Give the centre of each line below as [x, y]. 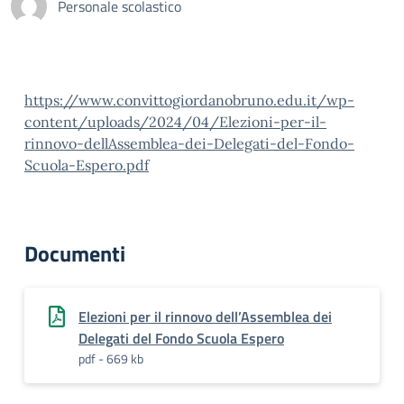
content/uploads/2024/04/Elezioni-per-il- [175, 122]
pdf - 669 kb [111, 358]
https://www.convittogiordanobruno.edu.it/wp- [189, 100]
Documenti [75, 253]
